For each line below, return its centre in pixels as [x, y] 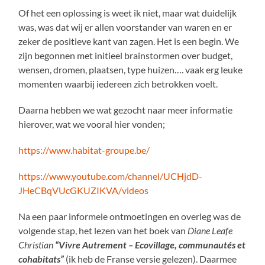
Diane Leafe [210, 230]
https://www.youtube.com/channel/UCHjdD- [111, 176]
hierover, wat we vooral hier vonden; [92, 124]
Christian [36, 244]
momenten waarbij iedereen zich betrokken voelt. [118, 83]
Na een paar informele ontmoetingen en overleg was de [130, 216]
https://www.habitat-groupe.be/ [84, 150]
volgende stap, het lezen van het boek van [103, 230]
